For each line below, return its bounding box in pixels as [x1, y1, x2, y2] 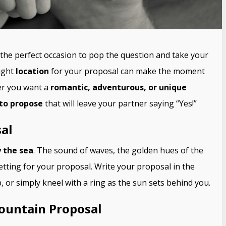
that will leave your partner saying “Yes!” [42, 97, 197, 109]
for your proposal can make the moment [48, 65, 205, 77]
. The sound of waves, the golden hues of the [33, 144, 203, 156]
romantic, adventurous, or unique [50, 81, 187, 93]
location [15, 65, 49, 77]
